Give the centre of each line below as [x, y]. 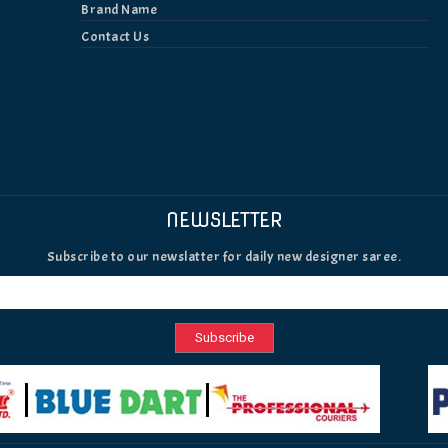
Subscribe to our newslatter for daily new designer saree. [224, 257]
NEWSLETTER [224, 221]
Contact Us [115, 37]
